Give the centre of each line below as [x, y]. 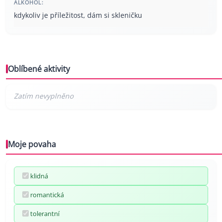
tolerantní [45, 213]
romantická [47, 194]
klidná [39, 176]
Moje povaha [32, 144]
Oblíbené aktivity [39, 69]
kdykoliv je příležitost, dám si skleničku [78, 15]
